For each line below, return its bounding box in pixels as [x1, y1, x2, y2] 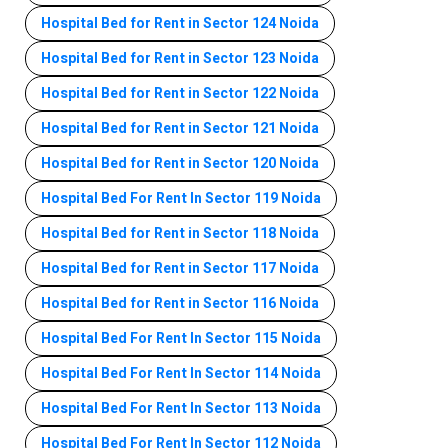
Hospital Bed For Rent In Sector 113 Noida [41, 397, 321, 419]
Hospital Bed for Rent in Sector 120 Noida [41, 152, 319, 174]
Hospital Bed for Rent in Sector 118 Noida [41, 222, 319, 244]
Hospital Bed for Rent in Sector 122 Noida [41, 82, 319, 104]
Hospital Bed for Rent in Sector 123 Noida [41, 47, 319, 69]
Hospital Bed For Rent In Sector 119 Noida [41, 187, 321, 209]
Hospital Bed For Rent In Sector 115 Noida [41, 327, 321, 349]
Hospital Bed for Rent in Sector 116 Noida [41, 292, 319, 314]
